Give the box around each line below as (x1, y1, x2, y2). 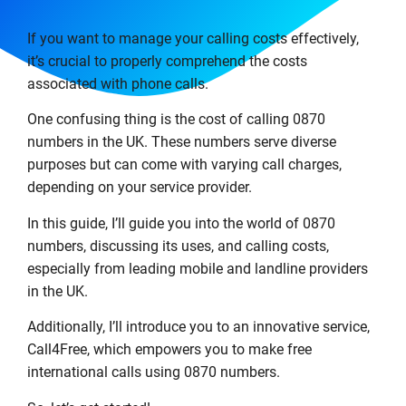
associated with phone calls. (27, 75, 208, 92)
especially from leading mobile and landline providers (27, 259, 368, 277)
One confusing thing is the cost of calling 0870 (27, 111, 325, 129)
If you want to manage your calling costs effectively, (27, 30, 359, 47)
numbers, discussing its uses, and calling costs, (27, 237, 329, 255)
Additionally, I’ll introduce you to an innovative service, (27, 318, 370, 336)
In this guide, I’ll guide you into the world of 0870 (27, 214, 335, 232)
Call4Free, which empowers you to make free (27, 341, 312, 359)
